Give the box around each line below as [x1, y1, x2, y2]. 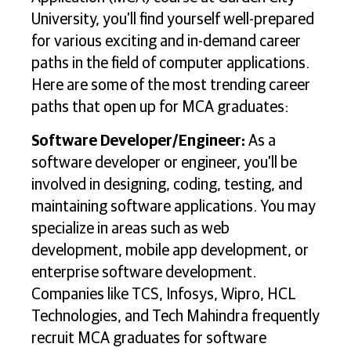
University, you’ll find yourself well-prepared [31, 12, 314, 28]
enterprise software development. [31, 264, 256, 280]
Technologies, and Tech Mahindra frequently [31, 308, 320, 324]
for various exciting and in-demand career [31, 34, 301, 50]
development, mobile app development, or [31, 242, 309, 259]
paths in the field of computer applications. [31, 56, 309, 72]
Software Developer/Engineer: [31, 132, 245, 149]
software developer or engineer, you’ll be [31, 154, 297, 171]
